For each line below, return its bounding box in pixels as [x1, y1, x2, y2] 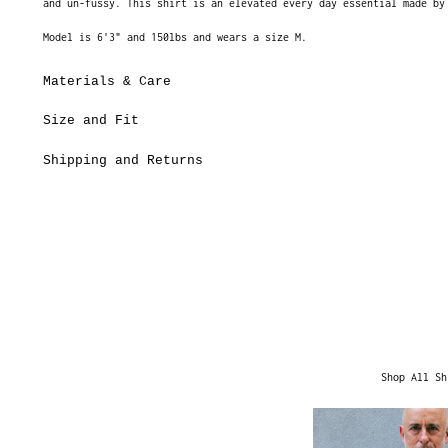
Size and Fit [42, 113, 139, 129]
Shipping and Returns [42, 153, 203, 168]
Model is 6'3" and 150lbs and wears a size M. [42, 30, 307, 43]
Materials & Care [42, 73, 171, 89]
